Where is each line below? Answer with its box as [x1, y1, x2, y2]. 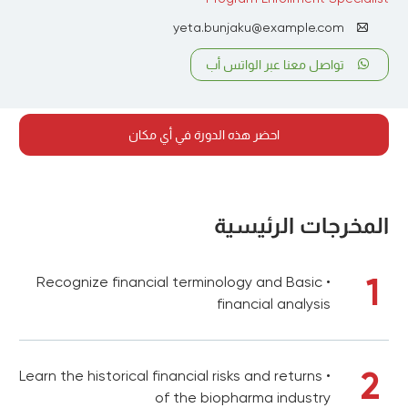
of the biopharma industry [155, 389, 331, 406]
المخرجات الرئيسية [214, 212, 389, 239]
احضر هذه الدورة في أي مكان [128, 127, 280, 142]
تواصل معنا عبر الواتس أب [206, 57, 344, 72]
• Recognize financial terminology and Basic [36, 273, 322, 291]
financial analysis [217, 295, 331, 312]
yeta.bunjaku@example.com [172, 20, 344, 35]
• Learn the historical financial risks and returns [19, 367, 322, 384]
